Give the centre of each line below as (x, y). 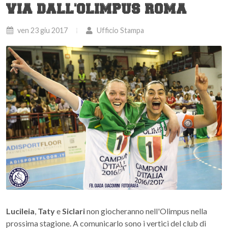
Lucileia (20, 211)
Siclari (74, 211)
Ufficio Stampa (120, 30)
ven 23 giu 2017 (42, 30)
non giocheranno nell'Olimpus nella (146, 211)
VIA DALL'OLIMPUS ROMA (97, 10)
